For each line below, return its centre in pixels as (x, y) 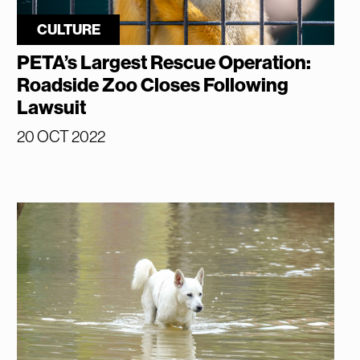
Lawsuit (52, 108)
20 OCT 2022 (61, 137)
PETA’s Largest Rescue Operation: (164, 63)
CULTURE (68, 30)
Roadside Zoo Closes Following (153, 86)
